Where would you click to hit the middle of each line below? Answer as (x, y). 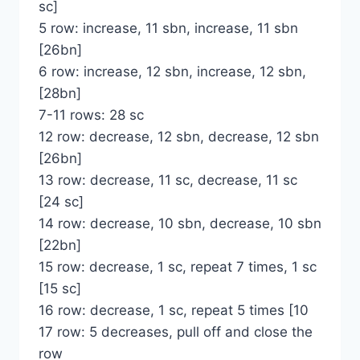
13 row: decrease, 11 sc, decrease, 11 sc (168, 180)
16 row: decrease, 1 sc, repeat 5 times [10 (174, 311)
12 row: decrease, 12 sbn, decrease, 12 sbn (179, 137)
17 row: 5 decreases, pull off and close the (176, 332)
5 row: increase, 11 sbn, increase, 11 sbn (168, 29)
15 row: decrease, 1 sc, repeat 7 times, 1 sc (178, 267)
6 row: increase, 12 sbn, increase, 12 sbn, (172, 72)
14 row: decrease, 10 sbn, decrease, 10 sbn (180, 224)
